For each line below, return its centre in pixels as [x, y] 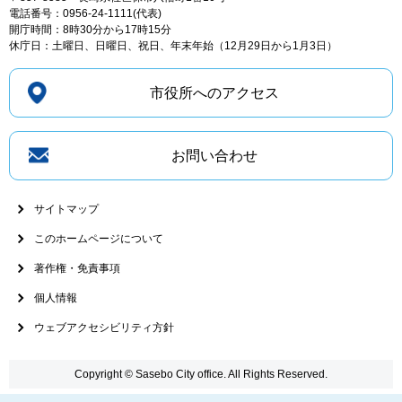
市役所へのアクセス [214, 92]
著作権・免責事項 [77, 268]
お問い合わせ [214, 155]
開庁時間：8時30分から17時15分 [90, 29]
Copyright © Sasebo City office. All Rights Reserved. [201, 374]
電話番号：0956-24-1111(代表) [85, 13]
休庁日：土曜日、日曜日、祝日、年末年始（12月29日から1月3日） [173, 45]
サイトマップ [66, 209]
